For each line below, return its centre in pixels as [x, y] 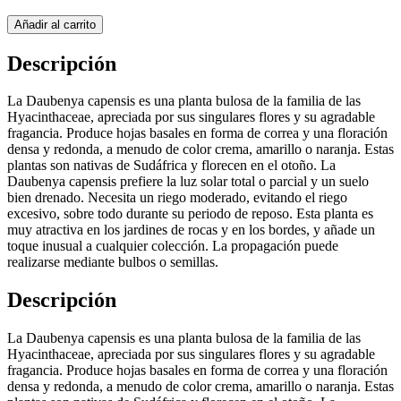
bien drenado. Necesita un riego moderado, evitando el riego [177, 198]
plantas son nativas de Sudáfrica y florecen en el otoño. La [171, 166]
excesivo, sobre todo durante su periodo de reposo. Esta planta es [190, 214]
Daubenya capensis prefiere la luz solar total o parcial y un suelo [188, 182]
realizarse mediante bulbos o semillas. [113, 262]
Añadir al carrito [55, 24]
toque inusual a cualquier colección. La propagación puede [173, 246]
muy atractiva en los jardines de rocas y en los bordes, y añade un [191, 230]
